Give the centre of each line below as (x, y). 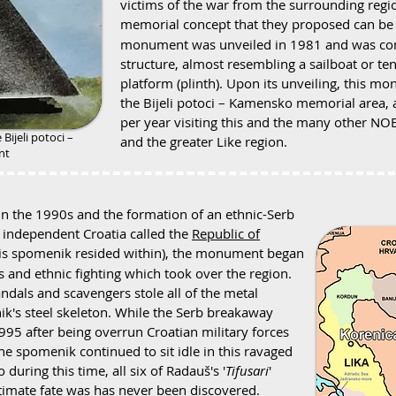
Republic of (226, 233)
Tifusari (247, 370)
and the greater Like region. (204, 141)
